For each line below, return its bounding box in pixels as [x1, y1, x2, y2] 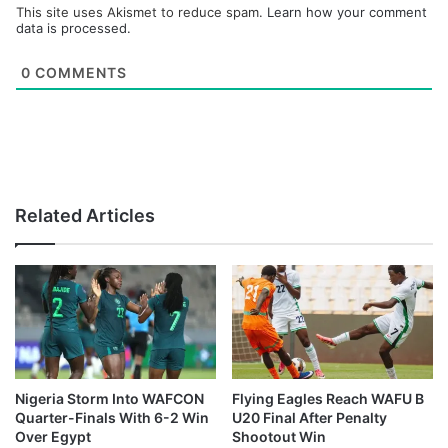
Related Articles [15, 205, 155, 227]
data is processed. [16, 20, 131, 37]
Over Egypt [15, 427, 91, 445]
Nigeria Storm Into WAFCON [15, 389, 204, 407]
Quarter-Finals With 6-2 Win [15, 408, 209, 426]
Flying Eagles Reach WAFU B [232, 389, 424, 407]
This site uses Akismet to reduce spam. [16, 4, 267, 21]
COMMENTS [31, 64, 127, 82]
